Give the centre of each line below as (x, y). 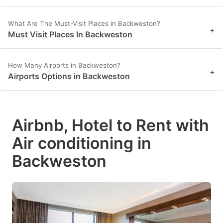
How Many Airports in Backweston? (64, 65)
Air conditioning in (82, 143)
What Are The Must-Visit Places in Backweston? (84, 24)
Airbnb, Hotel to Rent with (111, 125)
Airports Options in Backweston (69, 76)
